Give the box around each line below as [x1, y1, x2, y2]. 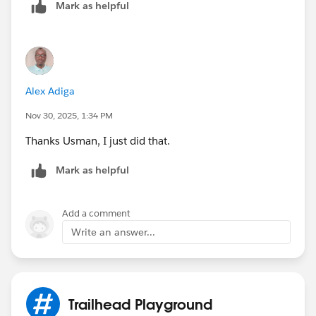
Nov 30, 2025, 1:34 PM [25, 109, 113, 121]
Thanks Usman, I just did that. [25, 133, 170, 147]
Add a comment [62, 207, 130, 219]
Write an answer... [71, 225, 155, 238]
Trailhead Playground [68, 294, 212, 313]
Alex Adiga [25, 84, 75, 97]
